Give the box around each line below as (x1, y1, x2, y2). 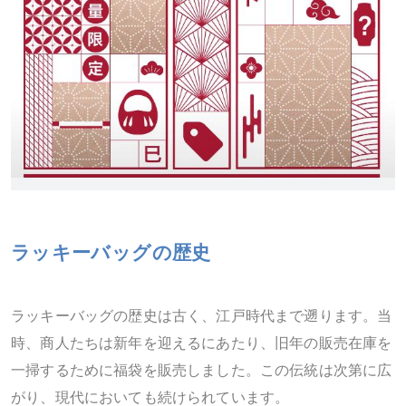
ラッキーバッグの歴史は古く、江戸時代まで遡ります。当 (11, 308, 392, 325)
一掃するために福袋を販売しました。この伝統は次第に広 (11, 362, 392, 380)
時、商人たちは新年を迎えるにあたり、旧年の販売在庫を (11, 335, 392, 353)
